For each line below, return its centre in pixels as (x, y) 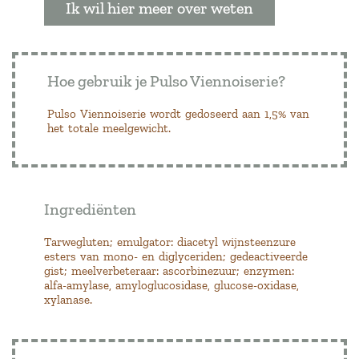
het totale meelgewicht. (109, 128)
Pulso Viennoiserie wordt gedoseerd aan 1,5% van (178, 113)
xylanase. (68, 299)
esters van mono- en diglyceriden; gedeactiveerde (176, 256)
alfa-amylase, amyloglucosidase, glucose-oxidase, (171, 285)
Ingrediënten (90, 209)
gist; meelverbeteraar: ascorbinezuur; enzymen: (169, 270)
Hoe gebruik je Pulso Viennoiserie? (166, 81)
